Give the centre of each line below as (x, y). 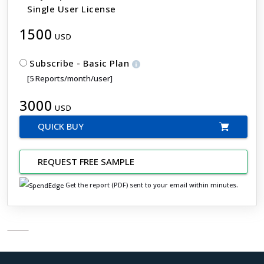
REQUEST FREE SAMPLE (86, 161)
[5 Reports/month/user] (70, 78)
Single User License (72, 9)
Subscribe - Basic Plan (81, 63)
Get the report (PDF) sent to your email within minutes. (151, 184)
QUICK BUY (61, 126)
